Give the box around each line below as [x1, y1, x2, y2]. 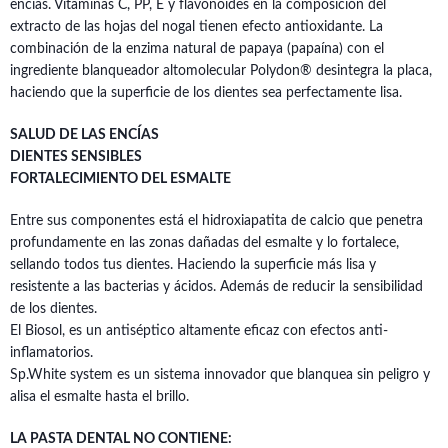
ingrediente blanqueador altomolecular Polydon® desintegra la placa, [10, 64, 432, 78]
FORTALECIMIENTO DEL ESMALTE [10, 172, 231, 186]
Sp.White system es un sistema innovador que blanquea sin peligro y [10, 368, 430, 382]
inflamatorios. [10, 346, 93, 360]
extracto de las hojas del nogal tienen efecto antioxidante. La [10, 20, 383, 34]
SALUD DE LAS [10, 128, 109, 142]
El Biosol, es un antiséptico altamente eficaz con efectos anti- [10, 324, 388, 338]
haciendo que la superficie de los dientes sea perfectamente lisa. [10, 86, 402, 100]
